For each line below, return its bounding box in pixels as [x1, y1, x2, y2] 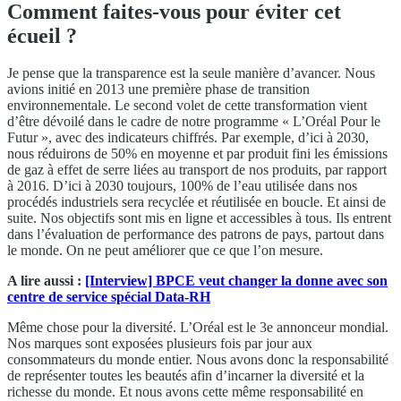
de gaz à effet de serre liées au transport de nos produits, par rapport [7, 162, 387, 178]
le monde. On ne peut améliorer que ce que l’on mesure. [7, 243, 323, 259]
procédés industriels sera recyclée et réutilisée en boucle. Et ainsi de [7, 194, 386, 210]
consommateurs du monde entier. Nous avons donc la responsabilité [7, 352, 388, 368]
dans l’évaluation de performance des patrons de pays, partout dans [7, 226, 384, 243]
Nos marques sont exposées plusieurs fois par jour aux [7, 336, 312, 352]
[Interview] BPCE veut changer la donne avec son [85, 273, 388, 289]
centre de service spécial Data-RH [7, 289, 210, 305]
